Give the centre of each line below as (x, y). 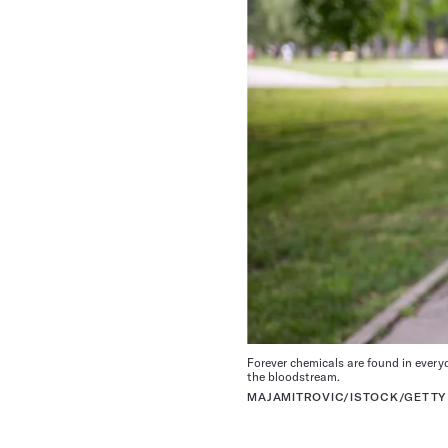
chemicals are (327, 362)
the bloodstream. (295, 376)
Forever (267, 362)
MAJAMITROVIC (295, 397)
